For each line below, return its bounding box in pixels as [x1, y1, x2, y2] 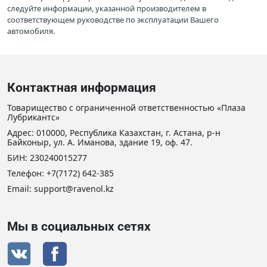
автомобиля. [7, 26, 55, 36]
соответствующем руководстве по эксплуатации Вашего [7, 14, 219, 25]
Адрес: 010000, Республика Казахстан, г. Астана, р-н [7, 127, 221, 138]
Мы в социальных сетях [7, 219, 151, 234]
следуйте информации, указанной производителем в [7, 3, 206, 14]
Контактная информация [7, 80, 156, 95]
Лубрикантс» [7, 111, 60, 123]
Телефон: [7, 167, 46, 179]
